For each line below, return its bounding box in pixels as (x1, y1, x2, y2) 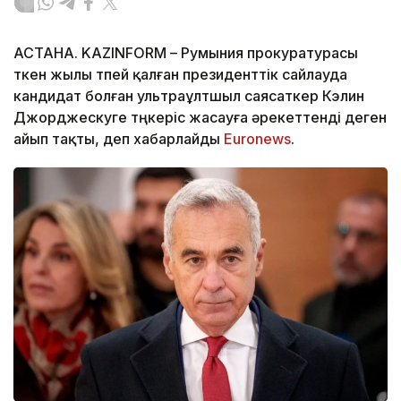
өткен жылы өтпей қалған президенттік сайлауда (13, 65, 347, 84)
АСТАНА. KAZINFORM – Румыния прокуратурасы (13, 44, 358, 63)
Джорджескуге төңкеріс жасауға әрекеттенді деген (13, 108, 387, 127)
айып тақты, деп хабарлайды (13, 130, 224, 149)
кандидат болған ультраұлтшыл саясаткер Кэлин (13, 87, 364, 106)
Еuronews (224, 130, 291, 149)
